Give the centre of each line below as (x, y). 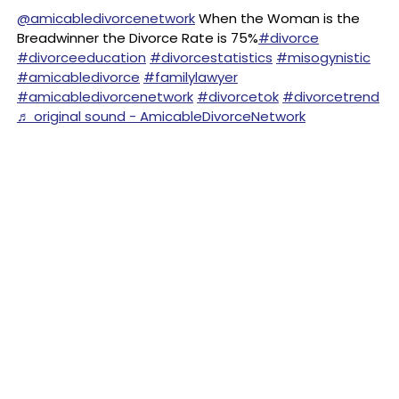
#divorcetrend (331, 97)
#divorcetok (238, 97)
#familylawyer (191, 77)
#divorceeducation (81, 57)
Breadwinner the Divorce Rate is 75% (138, 38)
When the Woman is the (277, 18)
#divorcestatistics (211, 57)
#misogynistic (323, 57)
